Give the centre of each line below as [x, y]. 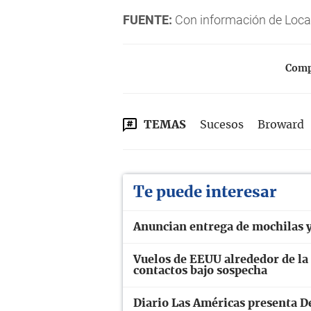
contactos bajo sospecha [200, 271]
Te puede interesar [205, 193]
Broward [281, 125]
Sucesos [222, 125]
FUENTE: [148, 20]
